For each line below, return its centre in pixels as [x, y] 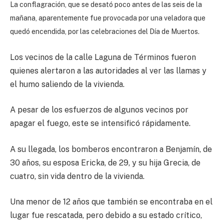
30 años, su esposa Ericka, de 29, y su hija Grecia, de [105, 162]
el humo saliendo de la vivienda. [67, 84]
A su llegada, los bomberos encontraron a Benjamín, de [111, 149]
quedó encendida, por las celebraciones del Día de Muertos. [105, 32]
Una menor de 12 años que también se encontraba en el [111, 202]
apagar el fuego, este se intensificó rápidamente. [100, 123]
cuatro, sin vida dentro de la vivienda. [77, 176]
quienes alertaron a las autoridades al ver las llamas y [108, 70]
